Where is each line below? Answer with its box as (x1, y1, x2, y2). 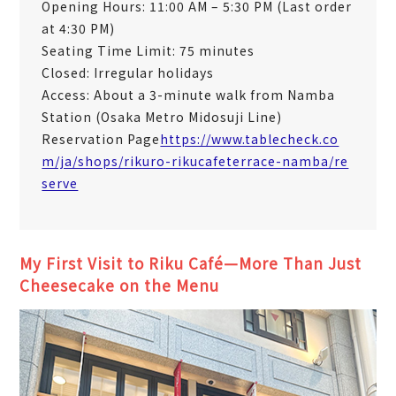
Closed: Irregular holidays (42, 63, 215, 81)
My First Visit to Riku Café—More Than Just (19, 251, 362, 274)
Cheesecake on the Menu (19, 273, 220, 296)
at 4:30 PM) (42, 19, 116, 37)
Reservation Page (42, 129, 161, 148)
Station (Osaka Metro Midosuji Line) (42, 107, 283, 126)
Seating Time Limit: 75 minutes (42, 41, 255, 59)
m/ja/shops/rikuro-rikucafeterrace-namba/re (42, 151, 349, 170)
